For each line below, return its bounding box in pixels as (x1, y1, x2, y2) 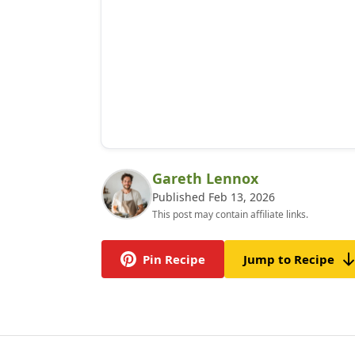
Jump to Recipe (243, 251, 334, 267)
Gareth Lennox (152, 169, 258, 188)
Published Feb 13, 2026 (152, 189, 275, 204)
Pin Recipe (143, 251, 205, 267)
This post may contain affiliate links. (152, 208, 308, 221)
